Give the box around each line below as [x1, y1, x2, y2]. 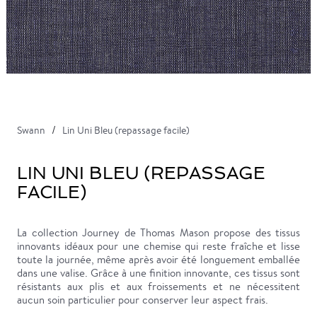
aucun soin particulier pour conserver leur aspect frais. [17, 293, 268, 306]
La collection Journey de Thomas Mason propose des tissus [17, 226, 300, 239]
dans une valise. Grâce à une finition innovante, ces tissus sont [17, 266, 300, 279]
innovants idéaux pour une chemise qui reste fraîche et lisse [17, 239, 300, 253]
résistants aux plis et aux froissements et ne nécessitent [17, 279, 300, 293]
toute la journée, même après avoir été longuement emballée [17, 253, 300, 266]
